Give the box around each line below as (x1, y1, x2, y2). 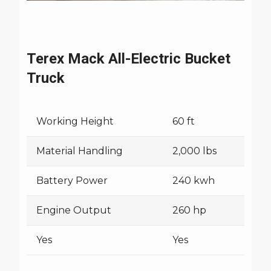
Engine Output (36, 204, 111, 216)
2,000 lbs (172, 145, 217, 157)
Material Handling (36, 145, 123, 157)
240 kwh (172, 175, 215, 186)
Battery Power (36, 175, 108, 186)
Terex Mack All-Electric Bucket (27, 50, 230, 67)
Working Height (36, 116, 114, 127)
